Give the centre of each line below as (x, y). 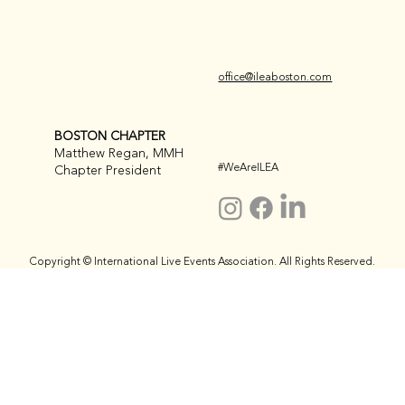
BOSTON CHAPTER (110, 137)
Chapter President (108, 171)
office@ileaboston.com (275, 76)
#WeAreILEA (249, 167)
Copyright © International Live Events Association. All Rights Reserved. (202, 261)
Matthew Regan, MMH (119, 154)
